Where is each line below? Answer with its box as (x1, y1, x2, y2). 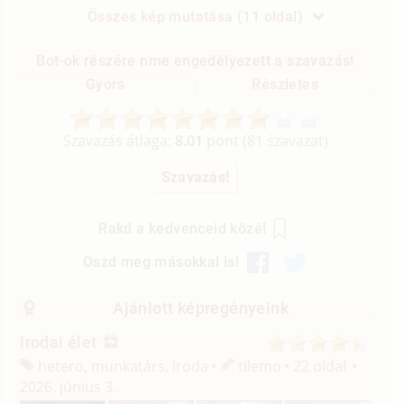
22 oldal (293, 356, 347, 377)
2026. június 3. (20, 377, 117, 398)
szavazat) (262, 130, 328, 151)
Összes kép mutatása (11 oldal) (87, 7, 304, 25)
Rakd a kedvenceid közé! (98, 220, 267, 238)
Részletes (252, 75, 318, 93)
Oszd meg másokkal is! (82, 252, 240, 271)
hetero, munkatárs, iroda (34, 356, 209, 377)
